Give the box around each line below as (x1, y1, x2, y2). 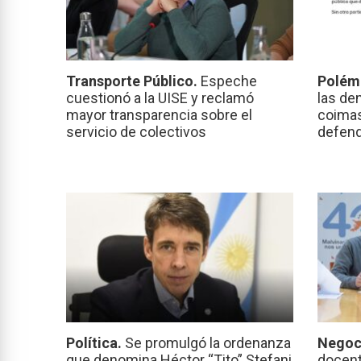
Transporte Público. (66, 73, 201, 90)
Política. (66, 334, 125, 352)
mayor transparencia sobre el (66, 106, 252, 124)
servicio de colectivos (66, 123, 206, 141)
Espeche (201, 73, 257, 90)
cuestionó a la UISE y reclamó (66, 89, 254, 107)
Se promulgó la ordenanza (125, 334, 291, 352)
